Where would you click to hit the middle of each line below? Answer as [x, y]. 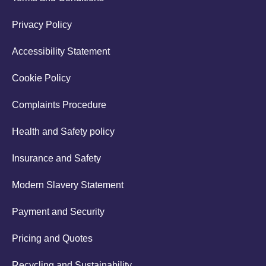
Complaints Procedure [59, 105]
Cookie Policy [41, 78]
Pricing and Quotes [52, 238]
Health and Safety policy [63, 132]
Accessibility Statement [61, 51]
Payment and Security [58, 212]
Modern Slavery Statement [68, 185]
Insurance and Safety [56, 158]
